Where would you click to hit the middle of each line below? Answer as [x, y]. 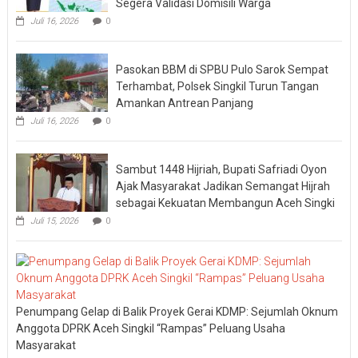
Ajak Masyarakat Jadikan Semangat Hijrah [223, 186]
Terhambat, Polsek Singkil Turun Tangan [217, 86]
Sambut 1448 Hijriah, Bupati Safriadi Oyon [221, 169]
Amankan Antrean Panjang [184, 103]
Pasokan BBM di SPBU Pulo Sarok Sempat [222, 69]
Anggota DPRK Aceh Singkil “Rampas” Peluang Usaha [150, 328]
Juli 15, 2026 [54, 221]
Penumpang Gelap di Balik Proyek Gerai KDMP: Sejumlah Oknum [177, 311]
